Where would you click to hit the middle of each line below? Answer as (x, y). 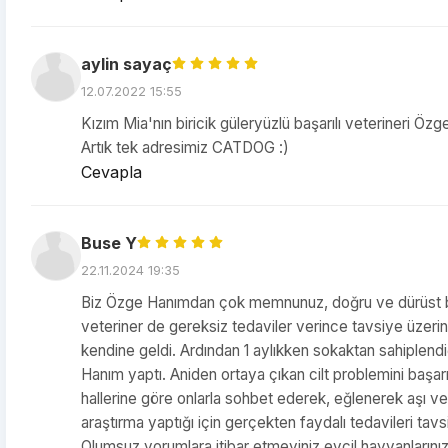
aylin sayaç (126, 64)
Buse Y (109, 243)
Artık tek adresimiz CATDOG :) (185, 147)
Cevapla (111, 172)
